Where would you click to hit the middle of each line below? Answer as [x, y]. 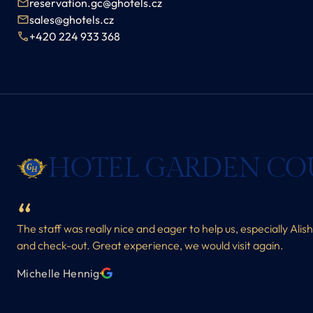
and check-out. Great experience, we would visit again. [150, 246]
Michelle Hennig [58, 274]
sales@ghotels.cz [72, 20]
